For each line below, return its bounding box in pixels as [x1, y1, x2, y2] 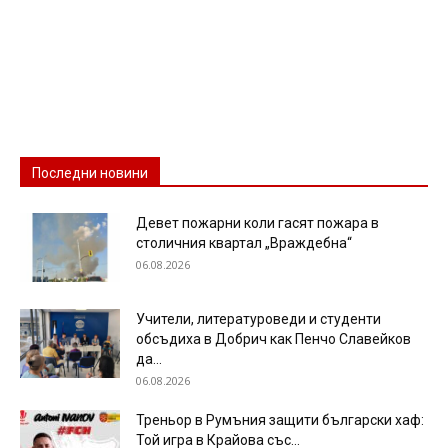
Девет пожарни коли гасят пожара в [136, 215, 379, 231]
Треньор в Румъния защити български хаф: [136, 412, 424, 428]
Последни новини [32, 165, 148, 181]
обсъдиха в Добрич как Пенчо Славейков [136, 331, 411, 347]
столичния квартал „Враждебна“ [136, 235, 352, 251]
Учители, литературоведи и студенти [136, 311, 381, 327]
